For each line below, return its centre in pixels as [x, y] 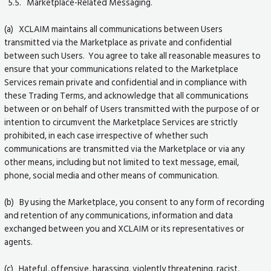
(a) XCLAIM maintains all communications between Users [114, 29]
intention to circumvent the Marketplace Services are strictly [121, 122]
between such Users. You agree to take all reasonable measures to [133, 55]
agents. [20, 242]
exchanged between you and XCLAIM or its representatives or [125, 228]
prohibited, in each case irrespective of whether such [106, 135]
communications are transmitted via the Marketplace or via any [125, 149]
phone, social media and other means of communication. [113, 175]
